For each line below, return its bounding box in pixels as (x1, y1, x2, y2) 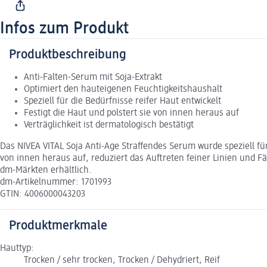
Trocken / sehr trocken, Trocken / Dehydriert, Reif (24, 255, 220, 265)
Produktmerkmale (9, 219, 107, 232)
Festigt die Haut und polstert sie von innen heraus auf (24, 108, 239, 118)
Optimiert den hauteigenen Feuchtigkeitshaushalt (24, 84, 222, 94)
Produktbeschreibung (9, 48, 126, 61)
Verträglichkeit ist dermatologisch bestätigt (24, 120, 194, 130)
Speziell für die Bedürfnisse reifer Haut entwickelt (24, 96, 221, 106)
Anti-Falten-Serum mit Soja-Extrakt (24, 72, 162, 82)
